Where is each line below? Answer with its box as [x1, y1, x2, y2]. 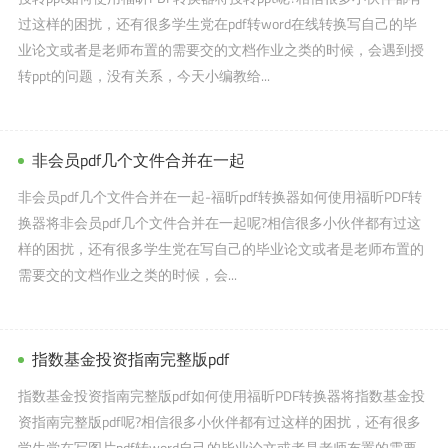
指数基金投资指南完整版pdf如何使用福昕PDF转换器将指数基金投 [17, 384, 425, 406]
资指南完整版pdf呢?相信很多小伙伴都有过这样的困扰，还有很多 [17, 410, 421, 432]
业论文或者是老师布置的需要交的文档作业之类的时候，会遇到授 [17, 38, 424, 60]
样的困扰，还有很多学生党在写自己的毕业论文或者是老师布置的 [17, 237, 424, 259]
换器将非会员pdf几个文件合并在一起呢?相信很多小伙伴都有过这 [17, 211, 421, 233]
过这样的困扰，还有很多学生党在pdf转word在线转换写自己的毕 [17, 12, 417, 34]
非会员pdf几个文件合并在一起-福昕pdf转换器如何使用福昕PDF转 [17, 185, 422, 207]
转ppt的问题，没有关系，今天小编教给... [17, 64, 270, 86]
